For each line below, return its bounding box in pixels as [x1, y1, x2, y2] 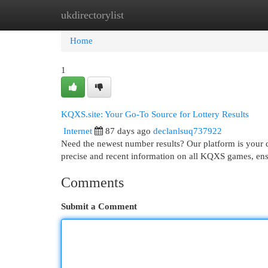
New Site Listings [120, 10, 185, 20]
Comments [61, 175, 124, 190]
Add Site [203, 10, 235, 20]
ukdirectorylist [61, 9, 124, 21]
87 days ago [105, 126, 151, 136]
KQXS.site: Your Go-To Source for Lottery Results [61, 109, 249, 119]
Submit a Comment [61, 202, 137, 211]
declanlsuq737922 [153, 126, 222, 136]
